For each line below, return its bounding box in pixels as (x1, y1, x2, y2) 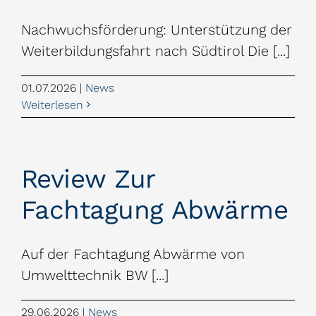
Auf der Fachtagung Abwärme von (21, 245, 245, 262)
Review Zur (21, 163, 155, 194)
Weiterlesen (21, 97, 83, 111)
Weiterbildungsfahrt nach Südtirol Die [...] (21, 42, 290, 59)
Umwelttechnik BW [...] (21, 266, 169, 284)
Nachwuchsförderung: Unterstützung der (21, 20, 292, 38)
